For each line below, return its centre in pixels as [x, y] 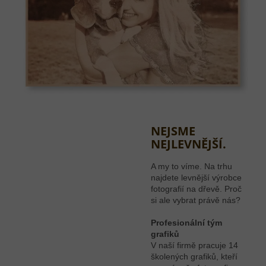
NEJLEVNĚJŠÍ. [189, 144]
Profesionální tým [186, 223]
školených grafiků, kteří [194, 256]
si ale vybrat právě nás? [196, 200]
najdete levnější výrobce [196, 178]
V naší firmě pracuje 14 [194, 245]
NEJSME [173, 131]
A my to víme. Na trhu [191, 166]
